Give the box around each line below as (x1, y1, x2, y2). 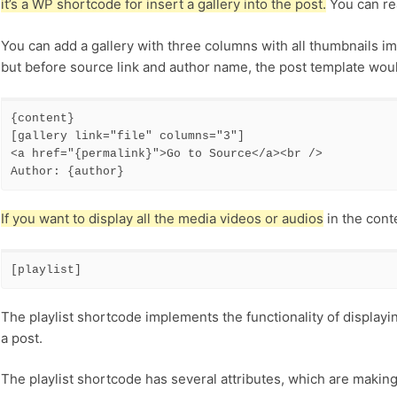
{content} (10, 112, 82, 126)
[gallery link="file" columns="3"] (10, 129, 252, 144)
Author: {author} (10, 165, 124, 179)
